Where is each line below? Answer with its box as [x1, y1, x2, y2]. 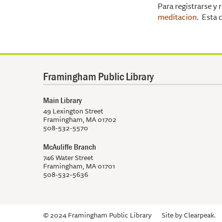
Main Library [43, 95, 82, 106]
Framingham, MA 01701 [43, 161, 115, 171]
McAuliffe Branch [43, 141, 96, 152]
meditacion [158, 10, 197, 23]
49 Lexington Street [43, 106, 103, 116]
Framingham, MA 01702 [43, 114, 116, 125]
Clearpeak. [184, 210, 216, 221]
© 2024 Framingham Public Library [43, 210, 152, 221]
